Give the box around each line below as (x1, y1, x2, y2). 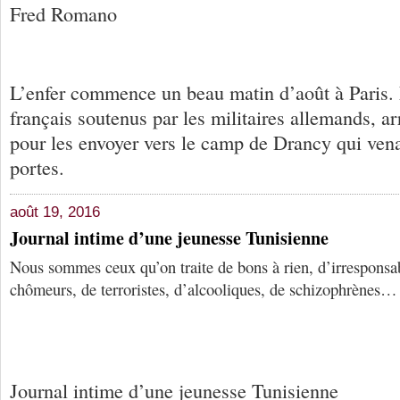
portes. (10, 154, 64, 180)
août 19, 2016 (10, 204, 100, 221)
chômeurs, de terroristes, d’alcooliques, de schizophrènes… (10, 278, 397, 301)
